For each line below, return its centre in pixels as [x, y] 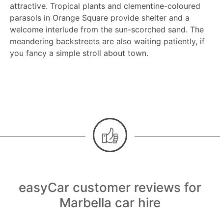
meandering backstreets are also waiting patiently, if [107, 41]
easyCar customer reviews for [110, 188]
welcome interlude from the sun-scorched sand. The [107, 30]
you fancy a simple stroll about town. [79, 53]
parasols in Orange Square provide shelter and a [100, 18]
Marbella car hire [110, 203]
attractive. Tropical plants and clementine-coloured [105, 6]
